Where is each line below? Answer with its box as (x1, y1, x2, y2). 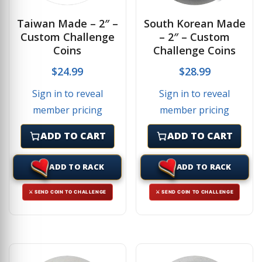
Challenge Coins (153, 43, 236, 57)
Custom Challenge (20, 30, 115, 44)
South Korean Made (143, 16, 246, 30)
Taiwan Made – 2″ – (16, 16, 118, 30)
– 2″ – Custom (159, 30, 230, 44)
